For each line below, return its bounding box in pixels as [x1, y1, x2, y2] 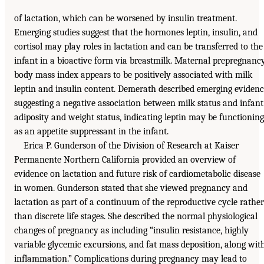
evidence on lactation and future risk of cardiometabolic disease [14, 168, 260, 179]
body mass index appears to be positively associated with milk [14, 69, 252, 80]
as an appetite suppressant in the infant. [14, 126, 169, 137]
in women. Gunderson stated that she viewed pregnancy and [14, 182, 247, 193]
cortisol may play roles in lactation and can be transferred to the [14, 41, 263, 52]
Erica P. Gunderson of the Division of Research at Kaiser [24, 140, 239, 151]
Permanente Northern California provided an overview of [14, 154, 236, 165]
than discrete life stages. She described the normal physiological [14, 210, 258, 222]
